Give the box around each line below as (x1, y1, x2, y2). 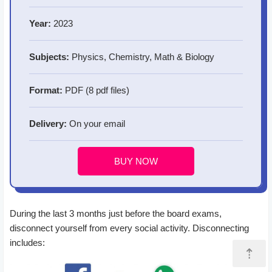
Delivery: (29, 118, 67, 129)
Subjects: (29, 51, 69, 62)
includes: (10, 237, 45, 248)
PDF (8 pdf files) (63, 84, 129, 95)
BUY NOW (114, 155, 158, 166)
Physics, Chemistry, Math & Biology (69, 51, 214, 62)
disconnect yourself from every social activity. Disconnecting (10, 222, 249, 233)
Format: (29, 84, 63, 95)
